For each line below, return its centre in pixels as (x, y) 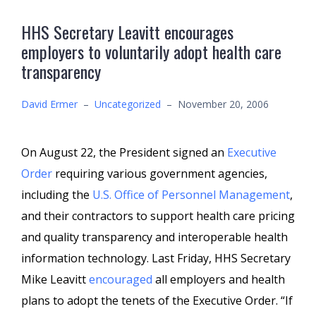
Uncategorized (128, 104)
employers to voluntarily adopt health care (151, 51)
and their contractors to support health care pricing (158, 216)
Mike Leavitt (55, 279)
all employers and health (220, 279)
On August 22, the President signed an (124, 152)
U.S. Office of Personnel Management (191, 195)
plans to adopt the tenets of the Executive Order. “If (157, 300)
